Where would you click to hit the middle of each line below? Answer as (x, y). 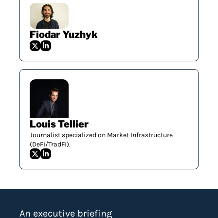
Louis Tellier (59, 124)
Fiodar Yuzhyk (64, 35)
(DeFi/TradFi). (50, 145)
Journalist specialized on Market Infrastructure (101, 135)
